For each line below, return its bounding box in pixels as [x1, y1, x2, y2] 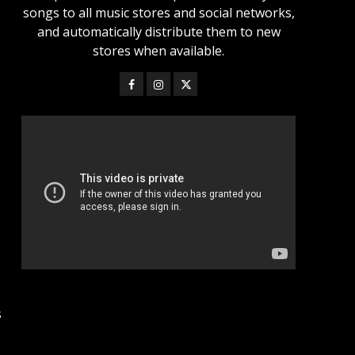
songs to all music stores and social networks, [22, 4, 295, 22]
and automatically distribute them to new [36, 23, 281, 41]
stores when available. [93, 42, 225, 60]
